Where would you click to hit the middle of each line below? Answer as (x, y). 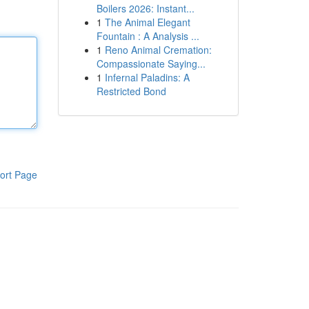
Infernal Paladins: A (147, 77)
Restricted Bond (131, 91)
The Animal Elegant (147, 22)
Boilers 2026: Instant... (145, 8)
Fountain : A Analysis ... (148, 36)
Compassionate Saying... (151, 63)
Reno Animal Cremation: (158, 50)
